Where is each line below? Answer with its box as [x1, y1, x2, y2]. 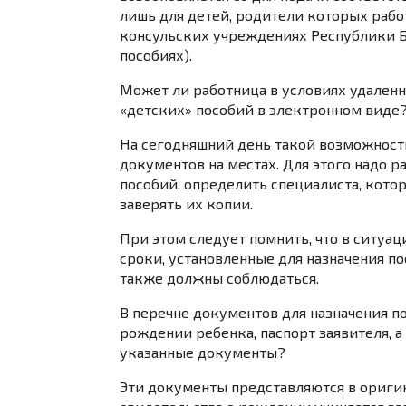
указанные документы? [120, 343, 285, 361]
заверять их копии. [120, 194, 253, 212]
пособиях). [120, 45, 192, 63]
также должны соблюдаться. [120, 268, 319, 286]
